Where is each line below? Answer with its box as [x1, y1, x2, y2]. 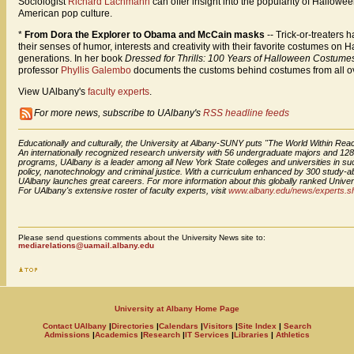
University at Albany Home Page [115, 304, 239, 314]
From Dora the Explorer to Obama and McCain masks [24, 28, 267, 40]
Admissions [44, 330, 90, 340]
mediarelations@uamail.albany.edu [18, 241, 154, 250]
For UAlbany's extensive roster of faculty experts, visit [18, 186, 228, 196]
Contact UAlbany [43, 322, 107, 331]
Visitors [203, 322, 233, 331]
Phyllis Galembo [61, 64, 134, 76]
